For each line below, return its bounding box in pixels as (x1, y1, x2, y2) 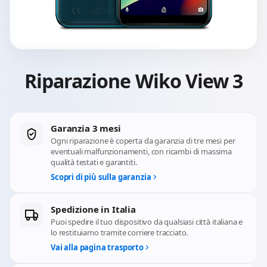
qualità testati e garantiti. (51, 157, 137, 167)
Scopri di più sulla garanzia (51, 172, 151, 182)
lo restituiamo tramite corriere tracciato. (51, 227, 188, 238)
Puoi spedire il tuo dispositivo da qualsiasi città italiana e (51, 216, 243, 227)
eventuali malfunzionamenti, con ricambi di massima (51, 146, 232, 157)
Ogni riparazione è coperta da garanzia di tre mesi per (51, 135, 235, 146)
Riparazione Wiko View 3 (24, 68, 243, 94)
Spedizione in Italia (51, 203, 136, 215)
